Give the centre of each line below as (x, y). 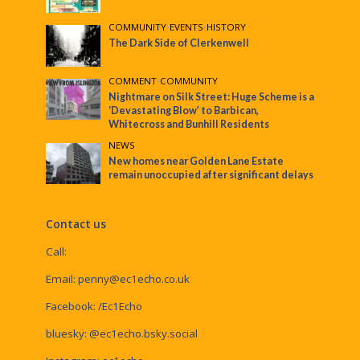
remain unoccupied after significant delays (211, 174)
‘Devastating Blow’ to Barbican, (184, 110)
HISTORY (227, 27)
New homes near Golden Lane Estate (196, 161)
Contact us (76, 224)
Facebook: (72, 306)
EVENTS (187, 27)
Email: (61, 278)
